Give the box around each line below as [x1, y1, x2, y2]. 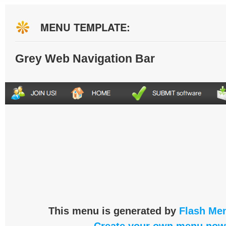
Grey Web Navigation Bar [15, 52, 155, 65]
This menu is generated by [48, 205, 179, 216]
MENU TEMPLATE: [40, 20, 130, 34]
